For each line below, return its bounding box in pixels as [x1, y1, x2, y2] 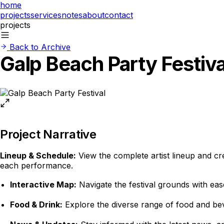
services [30, 10, 61, 20]
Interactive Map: [10, 179, 76, 189]
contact [104, 10, 133, 20]
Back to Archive [9, 42, 70, 52]
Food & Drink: [10, 199, 62, 209]
